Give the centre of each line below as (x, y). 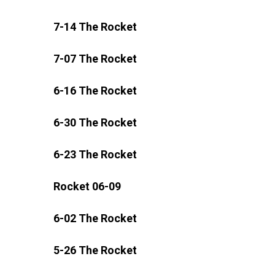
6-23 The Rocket (95, 154)
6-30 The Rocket (95, 122)
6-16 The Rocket (95, 90)
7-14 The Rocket (95, 26)
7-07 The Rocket (95, 58)
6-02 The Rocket (95, 218)
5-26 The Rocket (95, 250)
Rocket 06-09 (87, 186)
